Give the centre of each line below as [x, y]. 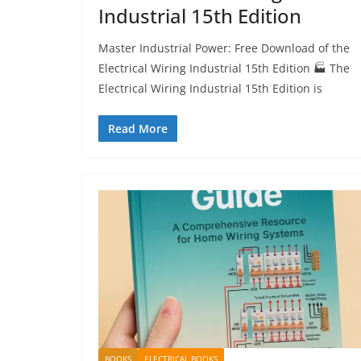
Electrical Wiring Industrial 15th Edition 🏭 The [224, 68]
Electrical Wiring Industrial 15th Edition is [210, 88]
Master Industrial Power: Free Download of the [224, 48]
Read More [138, 128]
